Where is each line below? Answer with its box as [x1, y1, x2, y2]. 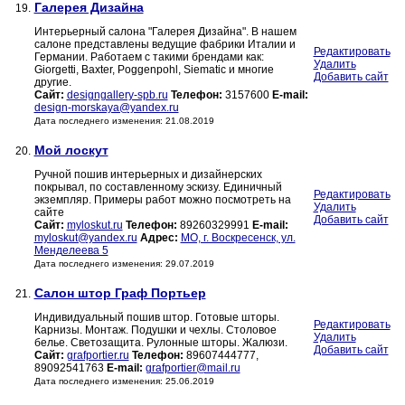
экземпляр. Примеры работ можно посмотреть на [33, 193, 291, 207]
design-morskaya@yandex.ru [33, 101, 179, 115]
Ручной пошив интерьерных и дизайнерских [33, 168, 262, 182]
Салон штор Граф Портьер [33, 286, 206, 301]
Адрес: [139, 231, 178, 245]
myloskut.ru [66, 219, 123, 232]
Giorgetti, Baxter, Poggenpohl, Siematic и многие [33, 63, 274, 77]
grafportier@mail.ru [145, 362, 240, 375]
